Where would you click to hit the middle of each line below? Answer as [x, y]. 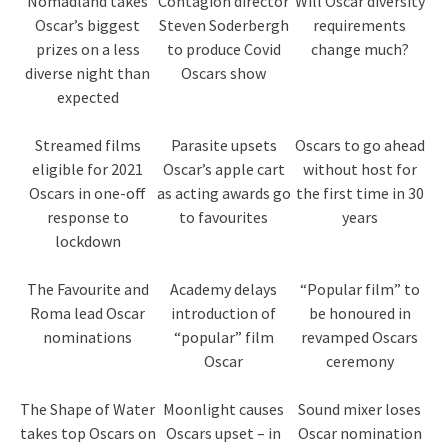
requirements [360, 25]
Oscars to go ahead [359, 145]
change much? [359, 49]
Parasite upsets [223, 145]
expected [87, 97]
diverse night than [88, 73]
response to [87, 217]
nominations [88, 337]
